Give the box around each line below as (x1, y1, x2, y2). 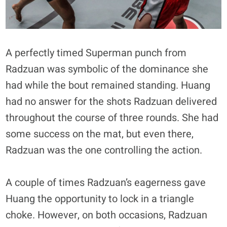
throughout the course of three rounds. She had (6, 110, 219, 125)
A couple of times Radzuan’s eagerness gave (6, 175, 206, 190)
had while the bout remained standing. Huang (6, 78, 211, 93)
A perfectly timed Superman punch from (6, 45, 187, 60)
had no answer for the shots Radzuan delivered (6, 94, 217, 109)
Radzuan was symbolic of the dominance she (6, 61, 209, 77)
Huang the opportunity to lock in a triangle (6, 191, 195, 206)
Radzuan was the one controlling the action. (6, 142, 203, 158)
